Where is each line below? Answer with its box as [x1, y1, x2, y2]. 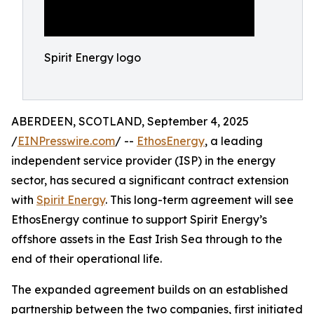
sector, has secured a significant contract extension [11, 173, 289, 187]
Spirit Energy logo [44, 50, 141, 64]
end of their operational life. [11, 252, 162, 266]
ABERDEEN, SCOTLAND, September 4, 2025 [11, 114, 249, 128]
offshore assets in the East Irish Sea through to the [11, 232, 282, 246]
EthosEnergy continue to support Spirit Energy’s [11, 212, 267, 226]
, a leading [205, 134, 263, 148]
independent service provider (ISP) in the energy [11, 153, 275, 168]
